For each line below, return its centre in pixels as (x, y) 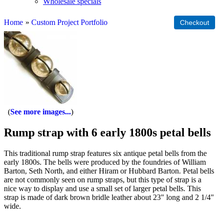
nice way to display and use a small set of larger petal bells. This (102, 188)
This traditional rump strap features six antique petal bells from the (105, 153)
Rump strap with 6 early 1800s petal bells (107, 132)
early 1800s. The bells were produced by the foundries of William (105, 162)
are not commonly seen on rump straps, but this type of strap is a (103, 179)
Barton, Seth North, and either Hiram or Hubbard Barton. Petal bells (109, 171)
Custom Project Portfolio (69, 22)
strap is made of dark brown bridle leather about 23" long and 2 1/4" (109, 197)
